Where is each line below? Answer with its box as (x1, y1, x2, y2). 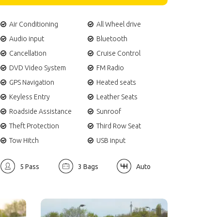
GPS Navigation (9, 78, 54, 86)
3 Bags (78, 162, 98, 170)
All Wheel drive (96, 20, 141, 28)
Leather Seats (96, 93, 138, 101)
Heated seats (96, 78, 136, 86)
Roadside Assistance (9, 107, 72, 115)
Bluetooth (96, 34, 127, 43)
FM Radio (96, 63, 124, 72)
